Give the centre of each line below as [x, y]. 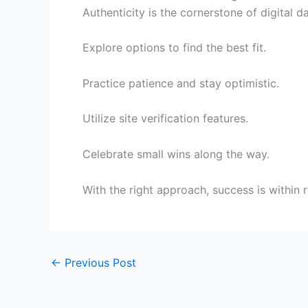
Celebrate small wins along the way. [176, 154]
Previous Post [99, 262]
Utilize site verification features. [165, 119]
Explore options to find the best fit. [174, 48]
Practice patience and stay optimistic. [181, 83]
